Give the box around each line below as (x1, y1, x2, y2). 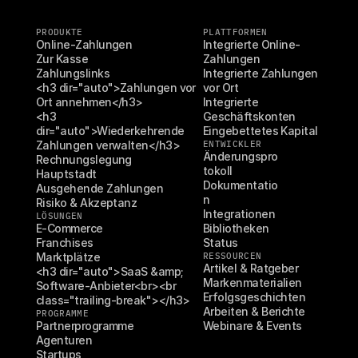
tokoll (203, 164, 233, 177)
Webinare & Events (203, 319, 302, 332)
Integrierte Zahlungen (203, 66, 318, 80)
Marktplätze (36, 250, 101, 264)
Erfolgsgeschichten (203, 290, 306, 304)
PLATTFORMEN (203, 26, 268, 38)
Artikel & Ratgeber (203, 261, 299, 275)
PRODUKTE (36, 26, 83, 38)
